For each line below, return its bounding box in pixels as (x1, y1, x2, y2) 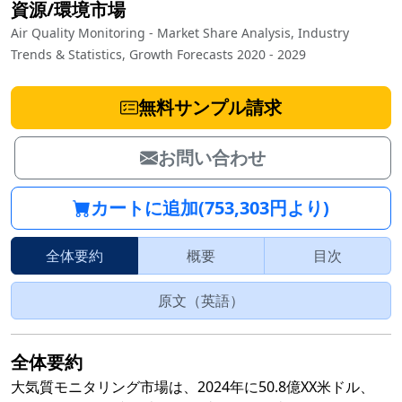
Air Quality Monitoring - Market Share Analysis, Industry (11, 24, 349, 42)
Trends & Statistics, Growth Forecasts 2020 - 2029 (11, 46, 306, 64)
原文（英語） (158, 291, 244, 311)
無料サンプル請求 (138, 95, 282, 120)
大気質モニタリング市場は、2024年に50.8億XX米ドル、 (11, 377, 374, 398)
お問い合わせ (158, 145, 266, 170)
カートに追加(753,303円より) (91, 196, 329, 221)
